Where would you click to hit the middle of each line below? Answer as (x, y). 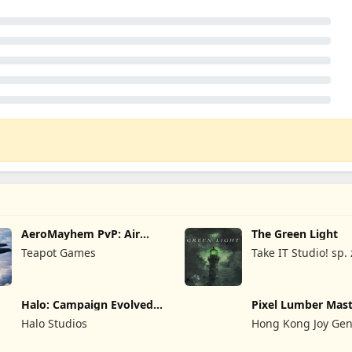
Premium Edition (68, 316)
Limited (271, 339)
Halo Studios (55, 323)
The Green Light (295, 234)
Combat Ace (55, 246)
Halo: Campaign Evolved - (91, 304)
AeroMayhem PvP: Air (81, 234)
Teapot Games (59, 253)
